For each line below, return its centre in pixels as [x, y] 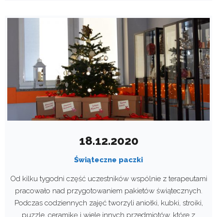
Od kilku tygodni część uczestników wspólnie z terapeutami [108, 179]
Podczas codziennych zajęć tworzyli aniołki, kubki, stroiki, [108, 203]
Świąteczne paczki [108, 160]
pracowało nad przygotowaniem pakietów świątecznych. [108, 191]
